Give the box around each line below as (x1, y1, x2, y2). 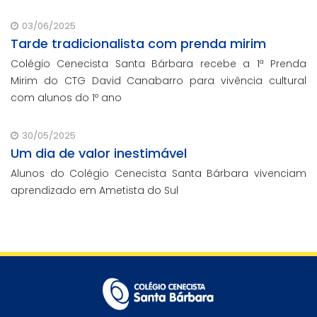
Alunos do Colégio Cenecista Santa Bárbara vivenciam (11, 166, 306, 181)
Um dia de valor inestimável (11, 144, 187, 163)
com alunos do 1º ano (11, 91, 122, 105)
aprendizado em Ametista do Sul (11, 183, 178, 198)
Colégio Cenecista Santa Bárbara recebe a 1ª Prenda (11, 57, 306, 71)
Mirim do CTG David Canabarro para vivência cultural (11, 74, 306, 88)
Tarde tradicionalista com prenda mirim (11, 35, 266, 53)
